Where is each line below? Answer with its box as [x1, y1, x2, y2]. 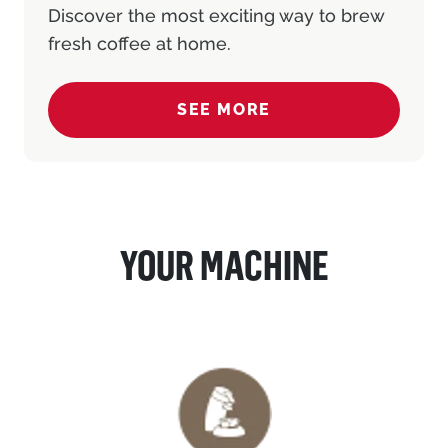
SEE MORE [177, 99, 271, 119]
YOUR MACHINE [119, 238, 329, 289]
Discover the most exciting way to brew [48, 4, 384, 26]
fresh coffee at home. [48, 32, 231, 54]
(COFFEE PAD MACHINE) [222, 110, 440, 130]
